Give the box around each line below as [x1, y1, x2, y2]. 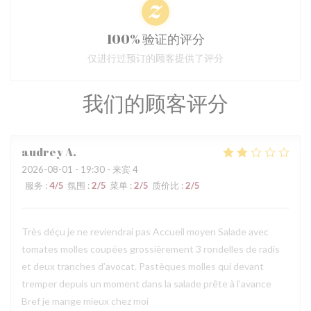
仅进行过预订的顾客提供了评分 [87, 52, 224, 64]
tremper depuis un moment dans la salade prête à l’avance [22, 278, 271, 289]
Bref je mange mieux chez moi [22, 295, 149, 307]
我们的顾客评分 [83, 89, 228, 117]
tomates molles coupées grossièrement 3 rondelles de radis [22, 243, 280, 255]
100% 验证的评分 [106, 31, 205, 47]
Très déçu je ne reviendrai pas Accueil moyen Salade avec [22, 226, 269, 237]
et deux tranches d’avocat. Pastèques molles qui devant [22, 260, 264, 272]
